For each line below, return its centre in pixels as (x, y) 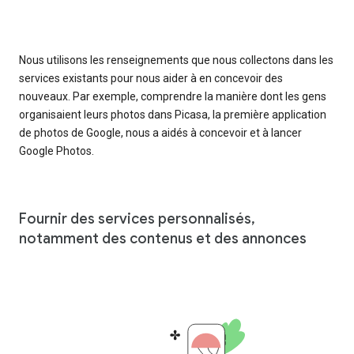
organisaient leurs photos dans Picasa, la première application (173, 114)
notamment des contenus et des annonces (163, 238)
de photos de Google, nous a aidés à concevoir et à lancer (160, 132)
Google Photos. (56, 151)
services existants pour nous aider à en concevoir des (151, 78)
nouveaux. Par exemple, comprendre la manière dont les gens (173, 96)
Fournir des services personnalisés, (137, 218)
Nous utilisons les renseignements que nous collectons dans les (176, 60)
